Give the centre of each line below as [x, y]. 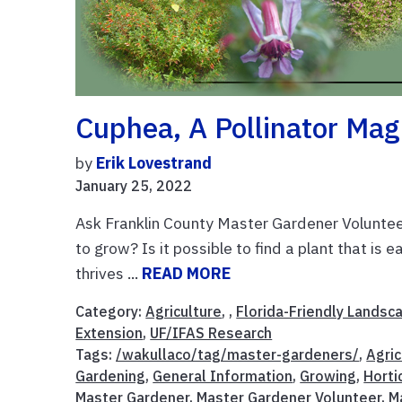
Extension [109, 333]
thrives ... [109, 274]
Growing [328, 376]
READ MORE [187, 274]
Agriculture [184, 312]
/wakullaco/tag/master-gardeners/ [238, 355]
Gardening [111, 376]
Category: [111, 312]
